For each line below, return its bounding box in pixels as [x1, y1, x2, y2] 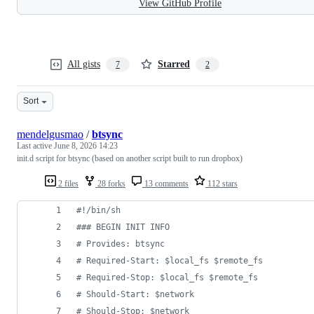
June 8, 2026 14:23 [54, 140, 118, 151]
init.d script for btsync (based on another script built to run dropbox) [17, 153, 243, 163]
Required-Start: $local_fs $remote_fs [81, 255, 263, 266]
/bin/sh [86, 205, 121, 215]
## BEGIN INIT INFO [81, 221, 170, 232]
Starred [158, 58, 190, 69]
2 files [56, 178, 78, 189]
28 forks [95, 178, 125, 189]
